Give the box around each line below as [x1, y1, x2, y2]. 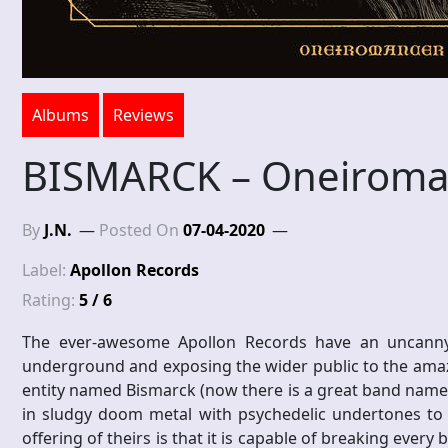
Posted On [99, 219, 183, 242]
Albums [32, 104, 89, 127]
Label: [22, 259, 70, 282]
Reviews [113, 104, 174, 127]
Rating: [22, 289, 79, 312]
